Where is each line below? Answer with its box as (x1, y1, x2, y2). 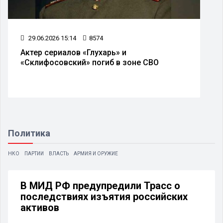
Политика (8, 127, 50, 138)
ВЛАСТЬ (49, 150, 69, 156)
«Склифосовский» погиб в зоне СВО (20, 57, 159, 67)
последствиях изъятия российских (20, 190, 188, 203)
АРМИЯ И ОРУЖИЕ (74, 150, 118, 156)
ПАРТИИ (24, 150, 44, 156)
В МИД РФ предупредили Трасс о (20, 179, 180, 192)
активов (20, 201, 59, 214)
